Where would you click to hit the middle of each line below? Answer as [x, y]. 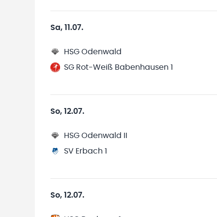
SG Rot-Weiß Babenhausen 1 [118, 67]
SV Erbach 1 [85, 151]
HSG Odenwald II [96, 136]
